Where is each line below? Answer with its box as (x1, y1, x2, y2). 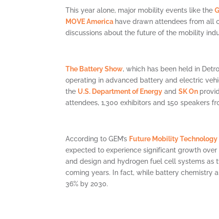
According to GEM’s (66, 135, 130, 143)
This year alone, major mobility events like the (66, 6, 215, 15)
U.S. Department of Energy (78, 88, 163, 96)
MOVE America (66, 18, 114, 26)
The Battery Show (66, 65, 123, 73)
